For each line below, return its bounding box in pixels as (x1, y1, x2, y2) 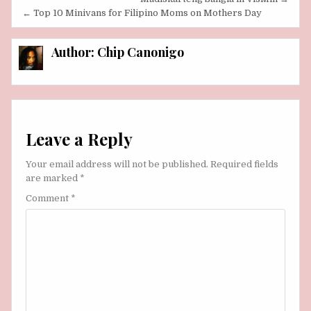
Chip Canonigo (97, 43, 185, 60)
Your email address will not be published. (26, 158, 208, 169)
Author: (51, 43, 98, 60)
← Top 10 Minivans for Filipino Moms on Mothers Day (22, 7, 262, 18)
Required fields (210, 158, 278, 169)
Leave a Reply (26, 128, 133, 151)
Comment (26, 192, 71, 203)
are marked (26, 172, 80, 183)
